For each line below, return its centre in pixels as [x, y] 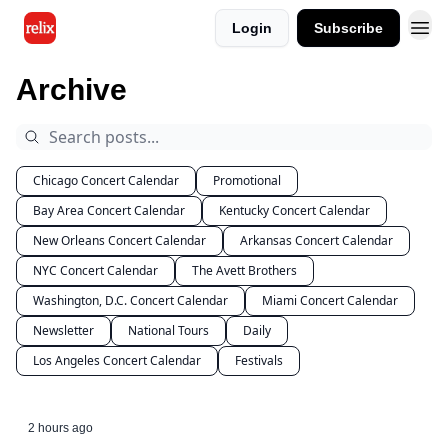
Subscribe [348, 28]
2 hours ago [60, 428]
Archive [71, 89]
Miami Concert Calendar [330, 300]
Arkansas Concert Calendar [316, 240]
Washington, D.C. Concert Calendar [130, 300]
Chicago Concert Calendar [106, 180]
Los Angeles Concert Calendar [117, 360]
